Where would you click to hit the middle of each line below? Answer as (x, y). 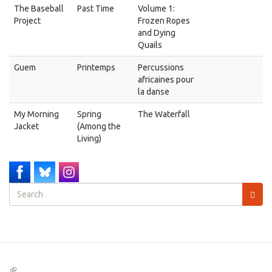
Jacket (26, 126)
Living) (89, 138)
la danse (154, 92)
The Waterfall (164, 114)
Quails (150, 45)
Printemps (96, 67)
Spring (89, 114)
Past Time (96, 8)
